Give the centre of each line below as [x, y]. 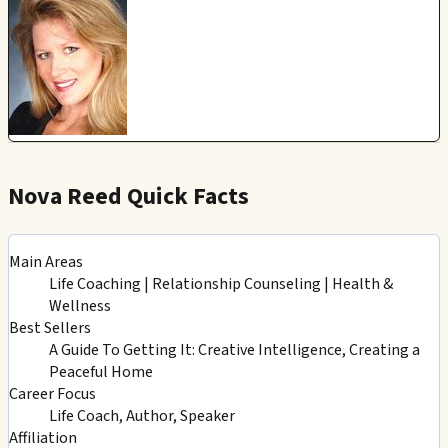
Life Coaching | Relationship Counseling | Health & [221, 283]
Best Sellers [50, 327]
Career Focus [52, 393]
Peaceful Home [101, 371]
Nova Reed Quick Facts [128, 197]
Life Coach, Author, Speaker [142, 415]
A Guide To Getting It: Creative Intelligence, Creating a [234, 349]
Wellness [80, 305]
